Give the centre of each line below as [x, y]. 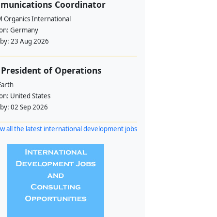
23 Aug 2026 [30, 41]
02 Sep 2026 [29, 107]
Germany [24, 30]
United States [30, 96]
